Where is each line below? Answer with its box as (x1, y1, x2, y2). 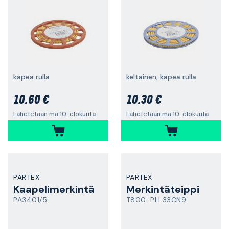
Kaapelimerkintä (13, 182, 95, 196)
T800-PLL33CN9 (126, 195, 186, 204)
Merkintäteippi (126, 182, 199, 196)
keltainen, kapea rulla (126, 72, 196, 81)
